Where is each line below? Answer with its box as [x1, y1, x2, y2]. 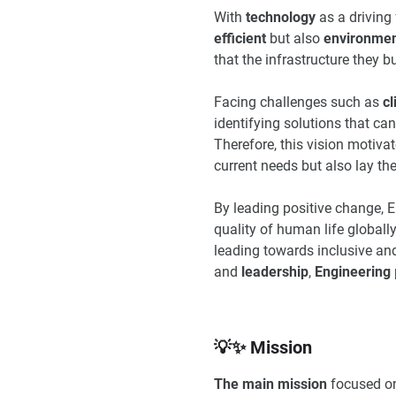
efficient [214, 29, 266, 47]
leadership [241, 263, 308, 280]
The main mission [214, 376, 327, 393]
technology [246, 8, 316, 26]
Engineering [315, 263, 391, 280]
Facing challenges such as [214, 93, 383, 110]
